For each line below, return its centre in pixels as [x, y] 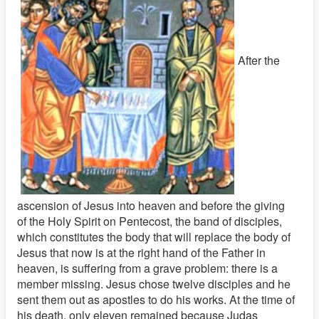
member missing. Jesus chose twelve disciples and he [154, 284]
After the [259, 61]
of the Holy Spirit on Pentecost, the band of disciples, [150, 221]
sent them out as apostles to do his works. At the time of [156, 299]
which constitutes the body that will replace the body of [154, 237]
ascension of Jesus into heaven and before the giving [151, 205]
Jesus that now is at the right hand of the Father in [141, 252]
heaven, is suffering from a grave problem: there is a [147, 268]
